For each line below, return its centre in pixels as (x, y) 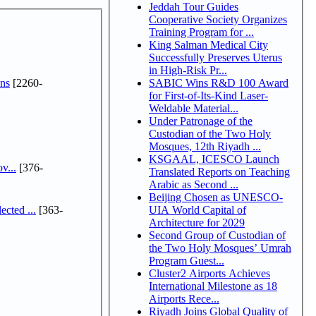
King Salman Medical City (208, 44)
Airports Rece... (184, 298)
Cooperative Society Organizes (218, 19)
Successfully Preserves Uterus (215, 57)
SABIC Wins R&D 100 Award (219, 83)
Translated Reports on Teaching (219, 171)
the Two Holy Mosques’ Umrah (220, 248)
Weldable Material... (194, 108)
